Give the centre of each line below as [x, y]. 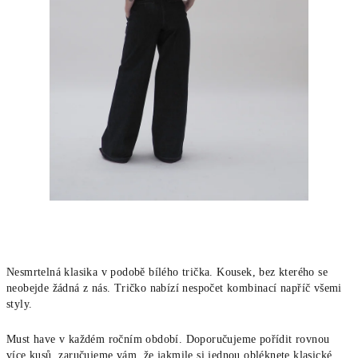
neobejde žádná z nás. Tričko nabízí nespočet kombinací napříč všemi [174, 288]
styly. [21, 304]
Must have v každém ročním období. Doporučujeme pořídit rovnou [168, 339]
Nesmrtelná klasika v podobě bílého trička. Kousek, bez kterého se [167, 272]
